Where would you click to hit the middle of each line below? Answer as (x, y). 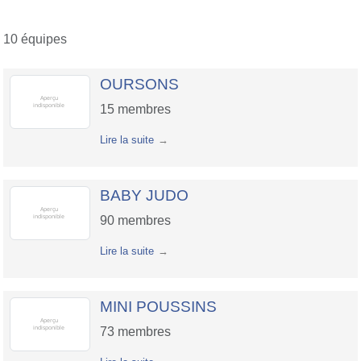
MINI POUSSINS (158, 306)
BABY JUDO (144, 195)
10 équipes (35, 39)
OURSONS (139, 84)
